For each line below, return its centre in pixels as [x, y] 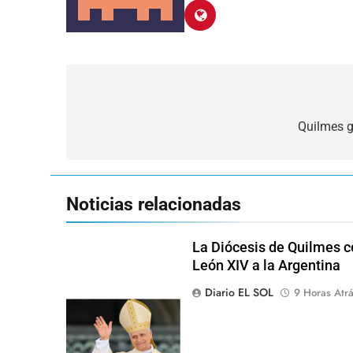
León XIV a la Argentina [266, 265]
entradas [119, 158]
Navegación [132, 101]
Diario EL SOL [239, 292]
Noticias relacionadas [154, 204]
